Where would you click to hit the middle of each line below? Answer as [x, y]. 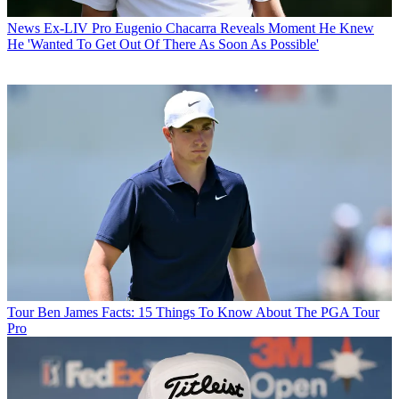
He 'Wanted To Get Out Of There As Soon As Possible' [163, 45]
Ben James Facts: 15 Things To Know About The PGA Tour [208, 313]
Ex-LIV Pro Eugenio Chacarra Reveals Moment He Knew [209, 28]
